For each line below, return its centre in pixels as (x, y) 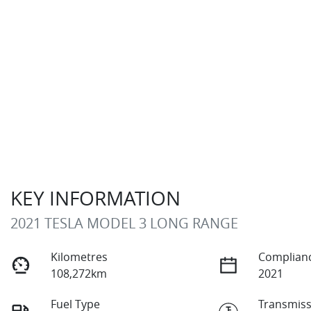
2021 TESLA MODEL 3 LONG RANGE (124, 224)
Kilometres (79, 257)
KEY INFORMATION (95, 199)
